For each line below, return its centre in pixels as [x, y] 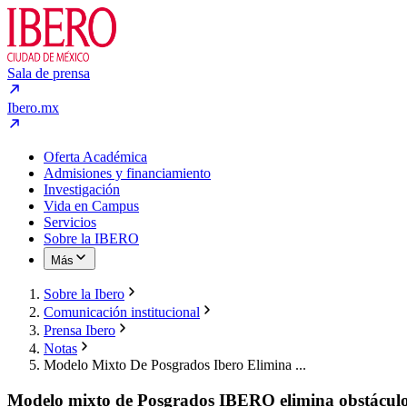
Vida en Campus [91, 206]
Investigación [82, 189]
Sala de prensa [49, 73]
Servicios [70, 222]
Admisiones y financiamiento [127, 173]
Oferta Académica [95, 157]
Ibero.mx [33, 108]
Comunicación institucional [122, 312]
